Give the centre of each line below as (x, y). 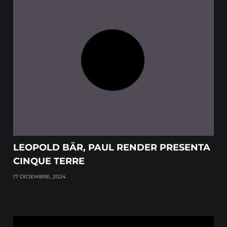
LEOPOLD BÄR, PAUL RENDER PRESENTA (112, 148)
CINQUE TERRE (49, 161)
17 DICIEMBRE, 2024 (40, 177)
